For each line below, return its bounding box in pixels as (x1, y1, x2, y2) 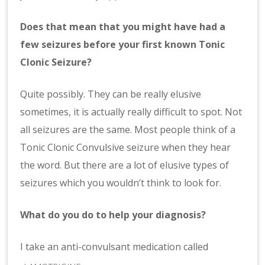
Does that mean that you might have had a (20, 20, 226, 33)
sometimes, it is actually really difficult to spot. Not (20, 105, 243, 118)
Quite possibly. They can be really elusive (20, 87, 202, 101)
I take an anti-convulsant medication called (20, 240, 209, 253)
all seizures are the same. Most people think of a (20, 122, 236, 136)
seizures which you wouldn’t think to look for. (20, 176, 222, 189)
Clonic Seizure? (20, 55, 92, 69)
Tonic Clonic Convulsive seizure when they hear (20, 140, 231, 154)
